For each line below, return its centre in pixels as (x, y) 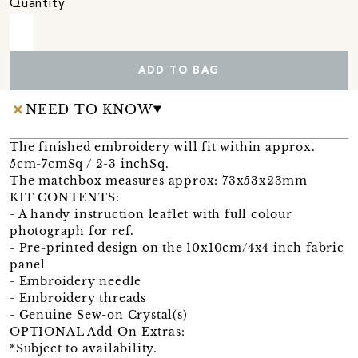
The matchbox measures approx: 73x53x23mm (159, 180)
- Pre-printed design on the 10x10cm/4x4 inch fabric (177, 247)
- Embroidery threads (78, 298)
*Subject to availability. (84, 348)
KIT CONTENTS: (65, 197)
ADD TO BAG (179, 70)
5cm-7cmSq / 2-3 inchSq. (89, 163)
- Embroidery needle (76, 281)
